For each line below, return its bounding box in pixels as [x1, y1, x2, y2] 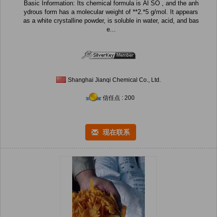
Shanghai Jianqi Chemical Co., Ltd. [68, 77, 161, 84]
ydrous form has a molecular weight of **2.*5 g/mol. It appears [24, 8, 198, 16]
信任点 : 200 [103, 94, 135, 102]
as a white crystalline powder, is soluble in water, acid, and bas [23, 17, 199, 25]
